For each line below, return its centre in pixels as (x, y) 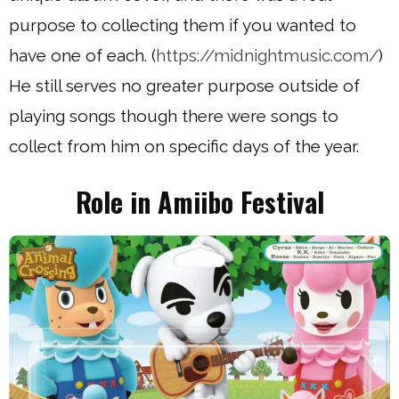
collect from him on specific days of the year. (184, 146)
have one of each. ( (82, 55)
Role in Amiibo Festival (199, 202)
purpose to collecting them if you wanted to (183, 25)
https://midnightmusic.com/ (267, 55)
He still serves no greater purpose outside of (184, 85)
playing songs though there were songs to (174, 116)
